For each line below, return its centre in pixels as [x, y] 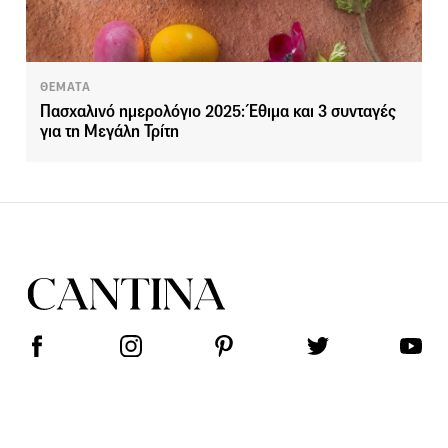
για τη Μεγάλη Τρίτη [109, 131]
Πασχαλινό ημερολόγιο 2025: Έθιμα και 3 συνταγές [218, 111]
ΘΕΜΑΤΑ [65, 86]
